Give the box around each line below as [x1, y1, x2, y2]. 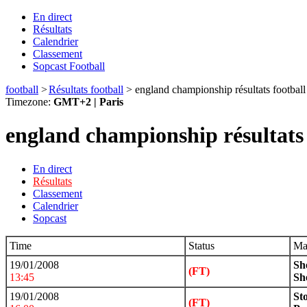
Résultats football [49, 84, 123, 95]
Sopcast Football [33, 60, 105, 72]
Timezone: [5, 96, 53, 108]
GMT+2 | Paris [53, 96, 123, 108]
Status [188, 239, 214, 251]
